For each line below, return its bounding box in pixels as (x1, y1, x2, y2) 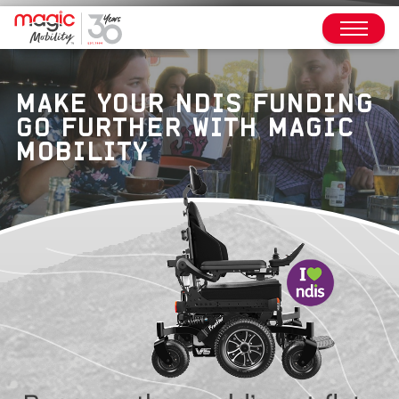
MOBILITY (15, 139, 148, 163)
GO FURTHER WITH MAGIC (15, 115, 354, 139)
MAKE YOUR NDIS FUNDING (15, 91, 373, 115)
